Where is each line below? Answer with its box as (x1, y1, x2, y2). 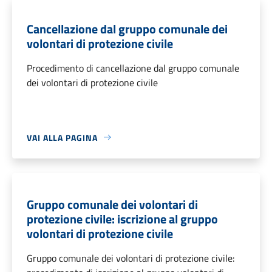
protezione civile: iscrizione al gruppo (27, 209, 218, 228)
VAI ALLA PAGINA (27, 131, 98, 144)
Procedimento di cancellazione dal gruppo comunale (27, 60, 239, 75)
